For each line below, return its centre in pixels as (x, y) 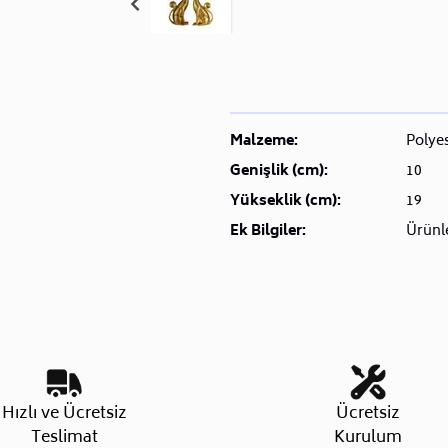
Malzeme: (263, 141)
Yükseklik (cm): (285, 201)
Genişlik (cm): (278, 171)
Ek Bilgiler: (267, 231)
